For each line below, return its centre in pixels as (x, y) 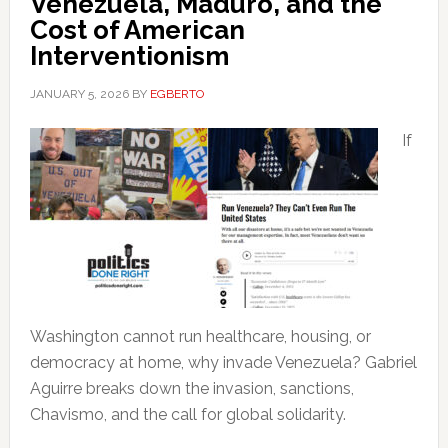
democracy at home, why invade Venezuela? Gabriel (223, 362)
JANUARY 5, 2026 (79, 94)
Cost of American (137, 30)
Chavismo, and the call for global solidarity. (187, 414)
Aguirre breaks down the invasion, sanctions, (191, 388)
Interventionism (129, 56)
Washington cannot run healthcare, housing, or (200, 336)
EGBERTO (176, 94)
